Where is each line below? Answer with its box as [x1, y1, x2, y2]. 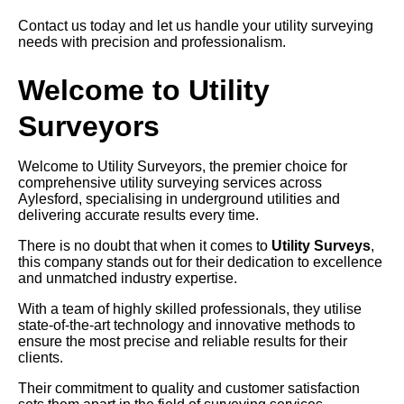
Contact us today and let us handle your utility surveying [18, 18, 373, 34]
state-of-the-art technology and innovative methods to [18, 317, 355, 334]
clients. [18, 350, 63, 366]
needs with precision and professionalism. [18, 34, 286, 50]
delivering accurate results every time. [18, 207, 259, 224]
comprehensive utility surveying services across [18, 175, 322, 191]
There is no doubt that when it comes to [18, 238, 271, 254]
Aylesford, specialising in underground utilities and [18, 191, 340, 207]
